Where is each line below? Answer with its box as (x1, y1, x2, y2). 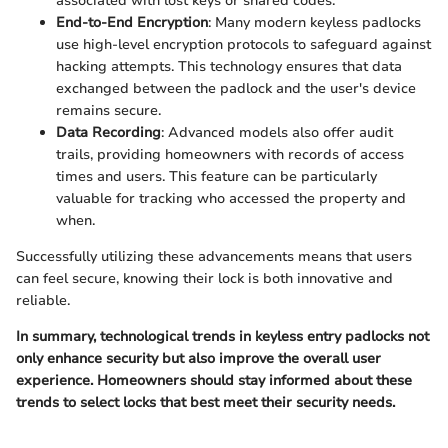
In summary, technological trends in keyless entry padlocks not (16, 327, 429, 346)
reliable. (16, 291, 70, 310)
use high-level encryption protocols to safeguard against (56, 35, 431, 54)
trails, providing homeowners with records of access (56, 145, 404, 164)
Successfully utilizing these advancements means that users (16, 247, 412, 266)
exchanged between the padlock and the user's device (56, 79, 416, 98)
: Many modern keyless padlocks (208, 13, 421, 32)
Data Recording (56, 123, 161, 142)
